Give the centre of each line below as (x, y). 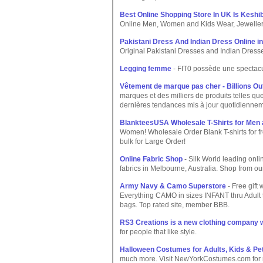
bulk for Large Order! (153, 141)
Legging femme (146, 69)
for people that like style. (158, 232)
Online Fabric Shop (151, 159)
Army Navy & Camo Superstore (173, 186)
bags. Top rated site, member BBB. (175, 205)
